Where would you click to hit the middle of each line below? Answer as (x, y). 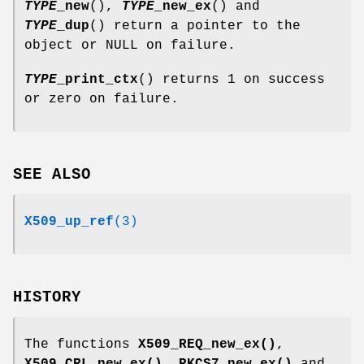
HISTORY (47, 297)
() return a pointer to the (195, 26)
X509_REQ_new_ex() (207, 344)
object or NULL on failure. (130, 46)
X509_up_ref (69, 222)
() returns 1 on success (232, 80)
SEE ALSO (52, 175)
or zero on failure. (102, 100)
